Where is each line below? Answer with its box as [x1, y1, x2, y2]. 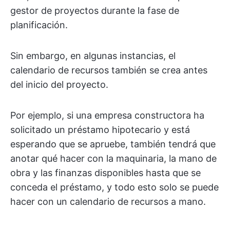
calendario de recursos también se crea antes [10, 65, 207, 76]
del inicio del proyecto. [10, 79, 108, 90]
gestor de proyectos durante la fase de [10, 5, 179, 16]
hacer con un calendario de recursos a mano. [10, 196, 206, 207]
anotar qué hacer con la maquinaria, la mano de [10, 153, 217, 164]
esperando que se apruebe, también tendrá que [10, 139, 216, 150]
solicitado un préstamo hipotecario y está [10, 124, 190, 136]
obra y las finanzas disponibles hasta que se [10, 167, 201, 179]
